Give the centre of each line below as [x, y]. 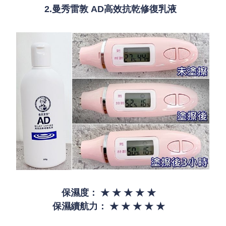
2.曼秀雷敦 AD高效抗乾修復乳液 [113, 9]
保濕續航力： [79, 207]
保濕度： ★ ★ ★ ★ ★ [113, 193]
